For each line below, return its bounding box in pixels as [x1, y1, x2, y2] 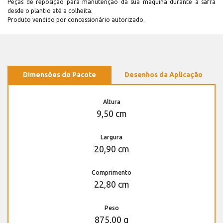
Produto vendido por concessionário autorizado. [7, 16, 145, 23]
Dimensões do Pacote [23, 70, 96, 79]
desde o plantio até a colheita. [7, 7, 93, 14]
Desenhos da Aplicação [124, 70, 203, 79]
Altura [103, 98, 120, 105]
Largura [101, 133, 122, 140]
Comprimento [92, 169, 131, 176]
